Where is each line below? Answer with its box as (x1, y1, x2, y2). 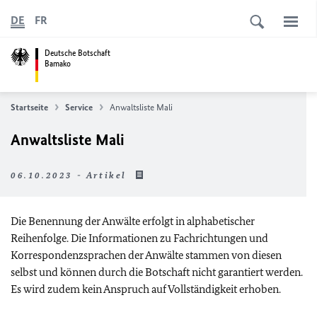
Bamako (45, 57, 71, 69)
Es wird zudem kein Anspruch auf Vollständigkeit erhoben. (11, 282, 281, 296)
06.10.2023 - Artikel (11, 170, 131, 180)
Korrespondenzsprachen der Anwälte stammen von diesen (11, 248, 282, 262)
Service (65, 102, 93, 113)
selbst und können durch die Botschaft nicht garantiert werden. (11, 265, 303, 279)
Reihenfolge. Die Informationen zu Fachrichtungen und (11, 231, 268, 245)
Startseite (11, 102, 48, 113)
